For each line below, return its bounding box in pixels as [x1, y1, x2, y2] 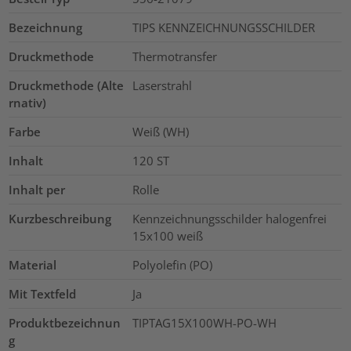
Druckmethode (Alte [9, 77, 125, 93]
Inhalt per [9, 181, 66, 197]
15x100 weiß [132, 227, 203, 244]
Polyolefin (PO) [132, 256, 212, 273]
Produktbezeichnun [9, 314, 121, 331]
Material [9, 256, 57, 273]
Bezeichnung [9, 19, 83, 35]
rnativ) [9, 94, 47, 110]
